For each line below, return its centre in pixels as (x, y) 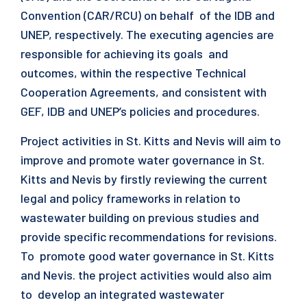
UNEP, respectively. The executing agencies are (147, 34)
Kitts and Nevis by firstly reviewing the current (144, 179)
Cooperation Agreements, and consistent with (145, 92)
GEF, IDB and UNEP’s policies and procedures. (142, 111)
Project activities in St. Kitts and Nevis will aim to (151, 140)
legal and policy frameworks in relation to (132, 198)
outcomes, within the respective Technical (133, 73)
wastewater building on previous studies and (140, 217)
